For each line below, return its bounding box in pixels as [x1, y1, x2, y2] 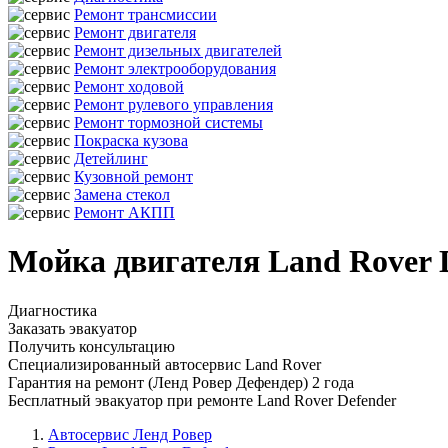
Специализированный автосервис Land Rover [8, 355, 321, 373]
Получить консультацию [8, 337, 175, 355]
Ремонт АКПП [74, 204, 175, 221]
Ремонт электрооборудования [74, 60, 276, 77]
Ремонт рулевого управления [74, 96, 273, 113]
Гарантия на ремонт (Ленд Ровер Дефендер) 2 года [8, 373, 354, 391]
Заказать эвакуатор [8, 319, 137, 337]
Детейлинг [74, 150, 148, 167]
